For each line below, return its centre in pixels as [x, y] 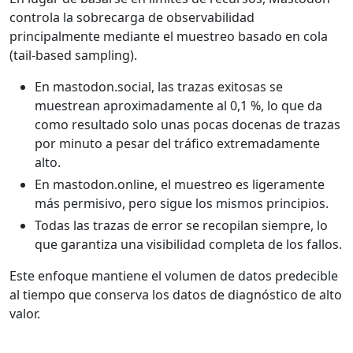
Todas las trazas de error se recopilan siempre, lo [181, 226]
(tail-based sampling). [73, 56]
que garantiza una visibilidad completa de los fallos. [188, 245]
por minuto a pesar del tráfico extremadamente [177, 144]
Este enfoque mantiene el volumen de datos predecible [174, 276]
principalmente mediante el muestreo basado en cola [169, 37]
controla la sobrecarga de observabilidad [132, 18]
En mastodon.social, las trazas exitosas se [159, 87]
